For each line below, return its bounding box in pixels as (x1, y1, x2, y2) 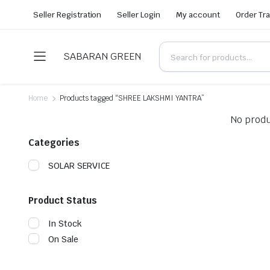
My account (176, 9, 220, 20)
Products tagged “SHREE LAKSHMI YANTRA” (59, 93, 204, 103)
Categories (28, 137, 80, 148)
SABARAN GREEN (63, 50, 141, 63)
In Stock (48, 218, 82, 229)
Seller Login (117, 9, 161, 20)
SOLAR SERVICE (48, 160, 110, 171)
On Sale (48, 234, 78, 245)
